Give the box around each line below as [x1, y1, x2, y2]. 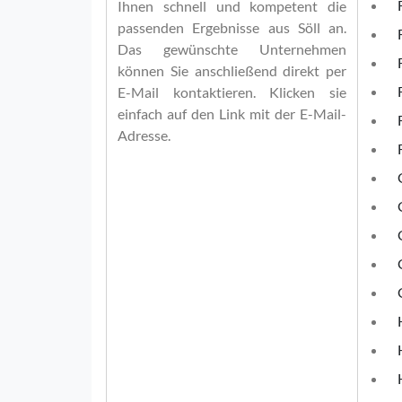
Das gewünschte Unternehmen [118, 40, 346, 57]
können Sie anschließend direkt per [118, 62, 346, 79]
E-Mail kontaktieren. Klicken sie [118, 83, 346, 100]
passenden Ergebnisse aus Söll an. [118, 19, 346, 36]
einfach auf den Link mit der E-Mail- [118, 105, 346, 122]
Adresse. [118, 127, 170, 144]
